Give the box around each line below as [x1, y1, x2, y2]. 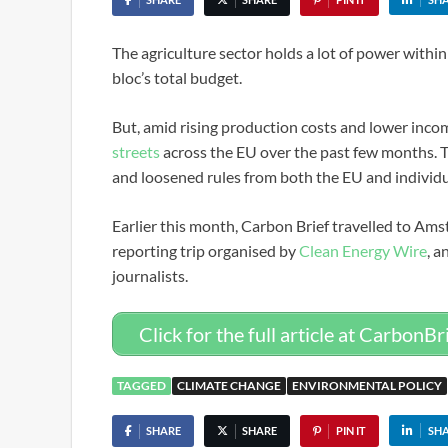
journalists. [112, 266, 191, 285]
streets [112, 142, 160, 161]
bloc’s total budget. [112, 68, 242, 87]
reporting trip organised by [112, 241, 299, 260]
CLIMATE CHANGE [177, 378, 281, 393]
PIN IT [335, 424, 366, 437]
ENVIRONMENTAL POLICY [292, 378, 442, 393]
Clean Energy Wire [299, 241, 427, 260]
